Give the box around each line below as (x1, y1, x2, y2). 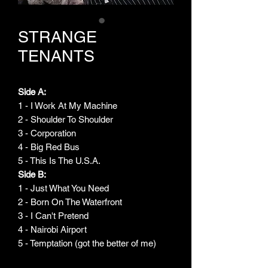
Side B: (18, 169, 46, 179)
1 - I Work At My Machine (18, 100, 122, 111)
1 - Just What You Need (18, 183, 114, 193)
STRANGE (18, 28, 97, 46)
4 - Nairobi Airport (18, 224, 92, 234)
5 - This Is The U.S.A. (18, 156, 100, 166)
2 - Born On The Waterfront (18, 197, 127, 207)
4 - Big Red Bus (18, 142, 84, 152)
